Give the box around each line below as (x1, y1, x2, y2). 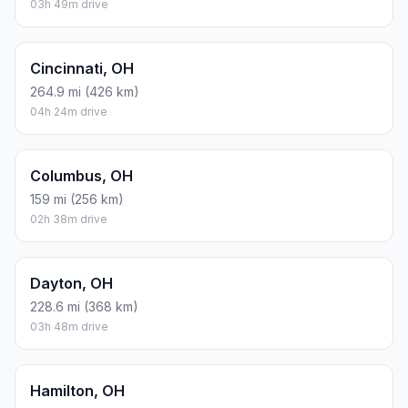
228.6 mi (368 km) (30, 298, 138, 314)
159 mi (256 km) (30, 190, 124, 207)
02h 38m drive (30, 211, 107, 226)
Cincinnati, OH (30, 58, 134, 77)
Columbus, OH (30, 166, 133, 185)
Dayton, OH (30, 273, 113, 292)
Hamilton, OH (30, 381, 125, 400)
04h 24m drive (30, 104, 107, 118)
